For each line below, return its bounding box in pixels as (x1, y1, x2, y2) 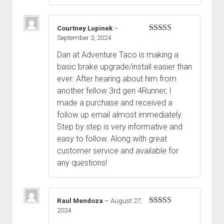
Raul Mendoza (57, 197, 104, 205)
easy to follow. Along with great (57, 134, 167, 144)
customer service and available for (57, 146, 178, 156)
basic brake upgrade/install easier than (57, 62, 192, 72)
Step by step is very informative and (57, 122, 182, 132)
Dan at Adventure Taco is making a (57, 50, 178, 60)
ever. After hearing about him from (57, 74, 176, 84)
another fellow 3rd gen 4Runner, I (57, 86, 171, 96)
